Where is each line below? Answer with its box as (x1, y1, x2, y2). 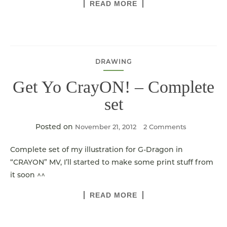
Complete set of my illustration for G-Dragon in (10, 145, 183, 154)
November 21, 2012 (75, 123, 136, 131)
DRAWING (95, 58, 132, 65)
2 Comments (143, 123, 186, 131)
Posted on (35, 122, 75, 131)
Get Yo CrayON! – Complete (13, 78, 214, 96)
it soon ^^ (10, 170, 45, 179)
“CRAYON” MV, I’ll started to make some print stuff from (10, 158, 213, 167)
